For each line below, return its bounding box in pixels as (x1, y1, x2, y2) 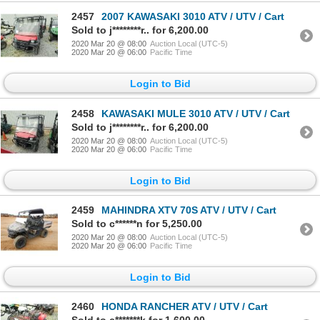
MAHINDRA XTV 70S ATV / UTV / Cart (101, 204, 276, 216)
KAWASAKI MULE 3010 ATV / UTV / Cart (101, 107, 290, 119)
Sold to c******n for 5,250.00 (71, 218, 202, 230)
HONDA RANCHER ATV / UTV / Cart (101, 301, 268, 313)
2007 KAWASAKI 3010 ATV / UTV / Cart (101, 11, 284, 23)
